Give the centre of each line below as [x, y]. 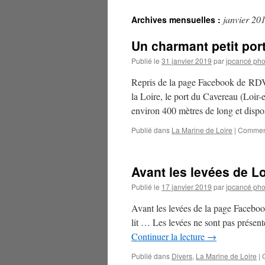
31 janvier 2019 [187, 61]
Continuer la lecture [169, 236]
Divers [182, 256]
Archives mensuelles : [177, 20]
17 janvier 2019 [187, 187]
